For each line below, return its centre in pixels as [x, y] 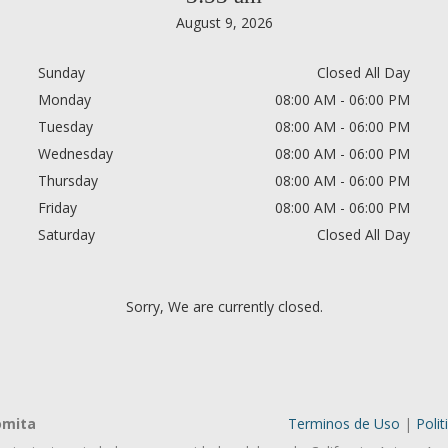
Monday [64, 99]
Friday [57, 207]
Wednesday [75, 153]
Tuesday [65, 126]
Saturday [66, 234]
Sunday [61, 72]
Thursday [68, 180]
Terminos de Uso [343, 424]
